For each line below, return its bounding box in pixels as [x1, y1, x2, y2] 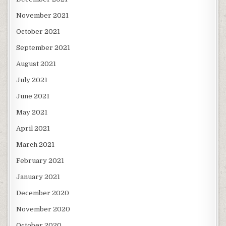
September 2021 [16, 44, 71, 52]
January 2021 [16, 173, 61, 181]
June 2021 [16, 92, 50, 100]
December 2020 [16, 189, 70, 197]
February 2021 [16, 157, 65, 165]
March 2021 [16, 141, 55, 149]
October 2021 [16, 28, 61, 36]
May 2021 [16, 108, 48, 117]
